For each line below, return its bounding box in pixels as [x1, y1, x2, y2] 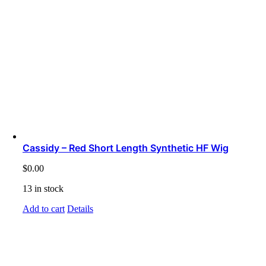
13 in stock [23, 183, 64, 194]
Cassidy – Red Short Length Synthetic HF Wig [23, 142, 229, 154]
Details [67, 204, 93, 214]
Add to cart [23, 204, 65, 214]
